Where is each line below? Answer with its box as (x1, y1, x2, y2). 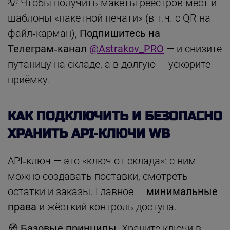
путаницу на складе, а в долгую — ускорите (8, 57, 210, 70)
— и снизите (164, 42, 222, 55)
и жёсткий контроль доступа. (36, 200, 177, 213)
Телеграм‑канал (8, 42, 89, 55)
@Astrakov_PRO (89, 42, 164, 55)
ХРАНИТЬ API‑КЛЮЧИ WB (8, 126, 170, 141)
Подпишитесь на (80, 27, 160, 40)
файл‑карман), (8, 27, 80, 40)
